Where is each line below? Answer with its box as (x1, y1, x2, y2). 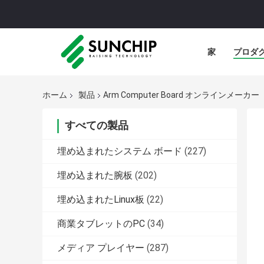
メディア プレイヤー (57, 242, 144, 254)
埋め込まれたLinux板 (57, 194, 144, 206)
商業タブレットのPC (57, 218, 145, 230)
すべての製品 (65, 119, 128, 132)
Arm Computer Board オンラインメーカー (103, 90, 259, 100)
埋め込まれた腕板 (57, 170, 133, 181)
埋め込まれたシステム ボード (57, 146, 182, 157)
